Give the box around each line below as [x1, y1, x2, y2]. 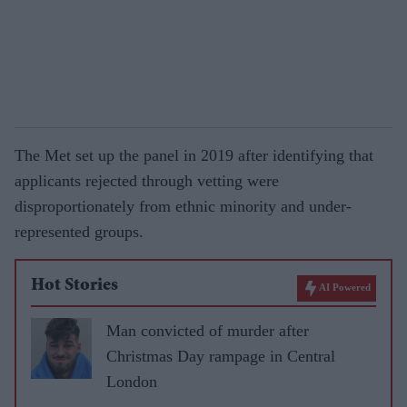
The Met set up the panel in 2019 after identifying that [15, 145, 373, 164]
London [106, 372, 157, 391]
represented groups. [15, 222, 144, 241]
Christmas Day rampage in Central [106, 346, 335, 365]
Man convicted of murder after [106, 321, 309, 340]
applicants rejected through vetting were [15, 171, 279, 190]
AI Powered [319, 281, 371, 293]
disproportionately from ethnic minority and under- [15, 196, 352, 215]
